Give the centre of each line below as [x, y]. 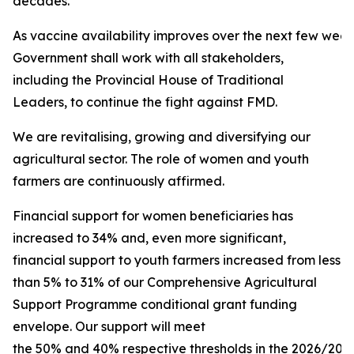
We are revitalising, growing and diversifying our [162, 137]
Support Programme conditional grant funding [155, 304]
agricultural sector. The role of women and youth [161, 159]
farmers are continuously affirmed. [119, 181]
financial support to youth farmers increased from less [177, 260]
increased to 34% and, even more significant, [149, 238]
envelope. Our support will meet [109, 326]
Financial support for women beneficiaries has [153, 216]
